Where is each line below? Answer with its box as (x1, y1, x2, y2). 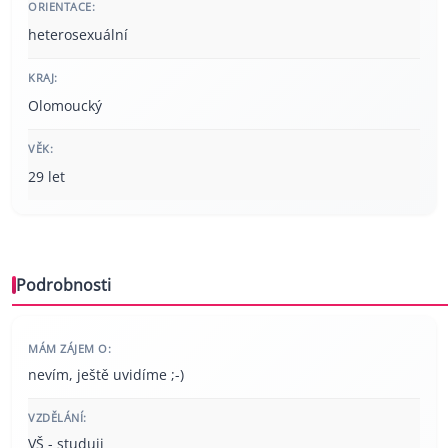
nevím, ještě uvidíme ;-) (28, 364, 184, 384)
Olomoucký (28, 95, 102, 115)
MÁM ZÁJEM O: (28, 340, 111, 356)
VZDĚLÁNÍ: (28, 409, 87, 425)
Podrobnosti (16, 273, 111, 296)
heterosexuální (28, 24, 128, 44)
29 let (28, 166, 65, 186)
